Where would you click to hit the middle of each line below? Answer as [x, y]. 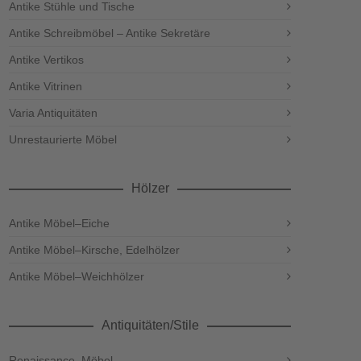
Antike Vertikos [46, 60]
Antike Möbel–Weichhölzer [77, 277]
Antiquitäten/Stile [150, 326]
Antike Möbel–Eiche [59, 224]
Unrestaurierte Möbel [63, 140]
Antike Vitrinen [46, 87]
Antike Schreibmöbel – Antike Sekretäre [110, 33]
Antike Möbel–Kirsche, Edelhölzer [94, 250]
